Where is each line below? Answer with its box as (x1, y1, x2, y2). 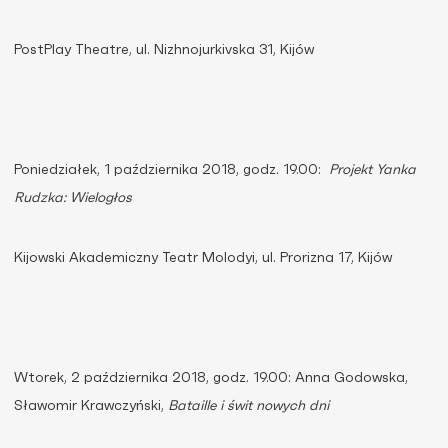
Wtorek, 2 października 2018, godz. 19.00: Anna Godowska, (14, 371, 408, 385)
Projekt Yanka (329, 163, 416, 177)
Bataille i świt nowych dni (168, 399, 329, 413)
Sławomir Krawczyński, (14, 399, 168, 413)
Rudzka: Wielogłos (14, 191, 132, 205)
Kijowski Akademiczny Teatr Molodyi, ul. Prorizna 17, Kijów (14, 251, 392, 265)
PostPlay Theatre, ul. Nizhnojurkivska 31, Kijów (14, 43, 314, 57)
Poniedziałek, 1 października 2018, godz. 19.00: (14, 163, 329, 177)
